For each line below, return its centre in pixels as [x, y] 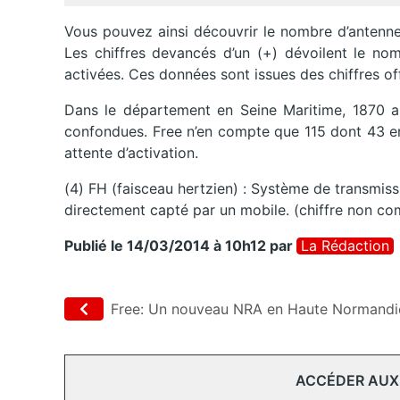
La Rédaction [345, 246]
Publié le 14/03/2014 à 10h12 [165, 246]
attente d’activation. [131, 153]
